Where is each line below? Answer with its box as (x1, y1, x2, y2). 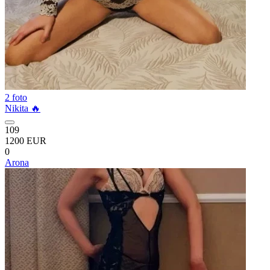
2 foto (5, 92, 27, 102)
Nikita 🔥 (5, 103, 40, 113)
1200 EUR (5, 136, 46, 146)
